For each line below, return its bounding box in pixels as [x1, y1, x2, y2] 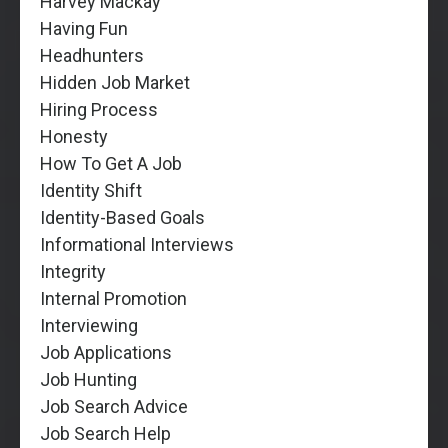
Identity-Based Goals [40, 206, 205, 228]
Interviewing [40, 314, 138, 336]
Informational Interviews [40, 233, 234, 255]
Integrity [40, 260, 106, 282]
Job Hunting [40, 368, 137, 390]
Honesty [40, 125, 108, 147]
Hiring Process [40, 98, 158, 120]
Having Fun [40, 17, 128, 39]
